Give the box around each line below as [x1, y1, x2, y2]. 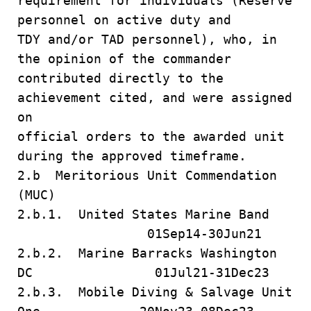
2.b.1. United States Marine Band [17, 207, 285, 221]
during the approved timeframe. [17, 149, 246, 163]
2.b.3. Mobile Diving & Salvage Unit [17, 285, 292, 299]
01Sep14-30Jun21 [17, 226, 262, 241]
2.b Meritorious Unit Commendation [17, 168, 277, 183]
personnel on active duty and [17, 12, 231, 27]
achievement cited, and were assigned [17, 90, 292, 105]
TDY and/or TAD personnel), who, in [17, 32, 277, 47]
